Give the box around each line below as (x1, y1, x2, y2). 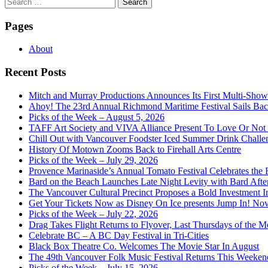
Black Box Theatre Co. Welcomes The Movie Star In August (29, 240, 259, 251)
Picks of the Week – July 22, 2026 (29, 208, 158, 219)
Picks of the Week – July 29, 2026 (29, 154, 158, 165)
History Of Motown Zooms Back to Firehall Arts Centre (29, 144, 241, 154)
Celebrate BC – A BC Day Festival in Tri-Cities (29, 230, 209, 240)
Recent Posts (5, 66, 66, 79)
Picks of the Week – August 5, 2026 (29, 111, 165, 122)
